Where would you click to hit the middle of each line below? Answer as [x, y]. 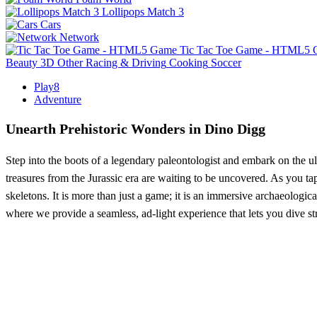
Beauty [22, 62]
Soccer [226, 62]
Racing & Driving [126, 62]
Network [79, 37]
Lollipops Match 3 [143, 11]
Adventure [58, 99]
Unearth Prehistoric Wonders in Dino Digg [136, 128]
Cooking [189, 62]
